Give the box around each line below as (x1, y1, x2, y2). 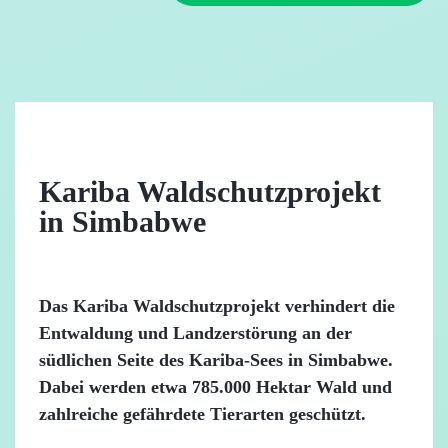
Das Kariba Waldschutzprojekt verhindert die (39, 296, 395, 316)
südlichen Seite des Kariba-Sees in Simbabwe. (39, 350, 393, 370)
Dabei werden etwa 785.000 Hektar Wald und (39, 377, 392, 397)
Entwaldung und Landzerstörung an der (39, 323, 352, 343)
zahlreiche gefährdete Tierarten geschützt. (39, 404, 366, 424)
